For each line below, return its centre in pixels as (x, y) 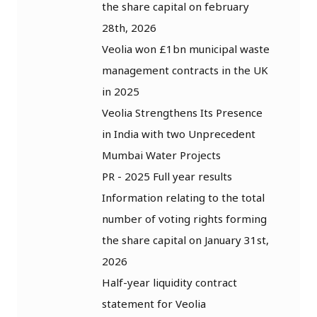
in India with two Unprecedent (179, 133)
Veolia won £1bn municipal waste (186, 48)
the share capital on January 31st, (185, 240)
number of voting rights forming (184, 218)
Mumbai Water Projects (161, 155)
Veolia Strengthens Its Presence (182, 112)
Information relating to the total (183, 197)
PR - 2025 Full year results (167, 176)
